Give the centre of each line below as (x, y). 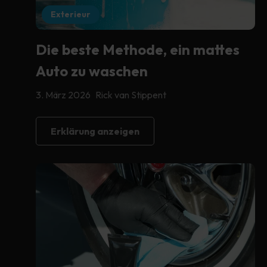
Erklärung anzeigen (95, 131)
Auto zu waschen (92, 71)
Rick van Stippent (131, 94)
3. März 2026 (63, 94)
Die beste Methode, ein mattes (138, 49)
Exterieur (71, 14)
